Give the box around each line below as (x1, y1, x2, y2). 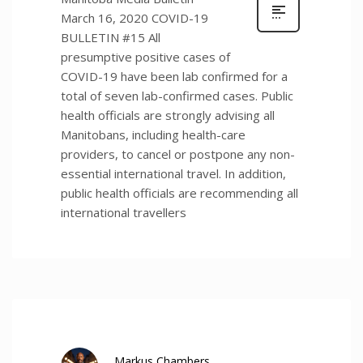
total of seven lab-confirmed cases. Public (61, 87, 293, 104)
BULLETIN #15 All (61, 28, 160, 45)
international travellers (61, 203, 186, 220)
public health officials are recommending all (61, 184, 298, 201)
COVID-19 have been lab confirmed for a (61, 67, 288, 84)
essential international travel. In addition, (61, 164, 286, 181)
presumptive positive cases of (61, 48, 230, 65)
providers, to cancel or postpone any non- (61, 145, 295, 162)
